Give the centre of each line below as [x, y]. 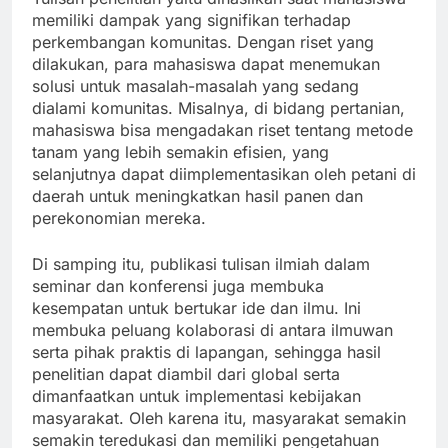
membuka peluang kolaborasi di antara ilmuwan [212, 330]
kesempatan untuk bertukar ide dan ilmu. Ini [196, 308]
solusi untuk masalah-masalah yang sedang [195, 86]
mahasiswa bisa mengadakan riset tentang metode [222, 130]
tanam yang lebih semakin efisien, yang [180, 152]
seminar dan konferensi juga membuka [178, 286]
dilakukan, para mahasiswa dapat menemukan [206, 64]
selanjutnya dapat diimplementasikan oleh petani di [224, 174]
